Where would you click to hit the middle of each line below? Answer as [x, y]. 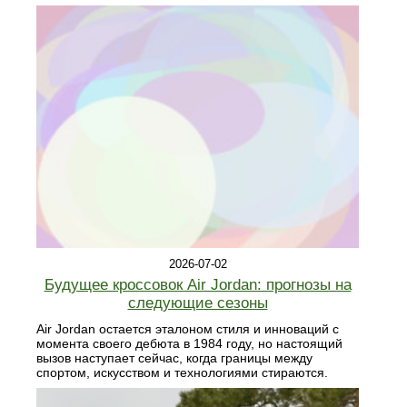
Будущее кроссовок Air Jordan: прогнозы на [198, 285]
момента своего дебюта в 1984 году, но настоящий [189, 344]
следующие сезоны [198, 303]
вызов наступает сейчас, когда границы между [174, 358]
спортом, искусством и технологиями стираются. [182, 373]
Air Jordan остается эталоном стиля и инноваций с [188, 329]
